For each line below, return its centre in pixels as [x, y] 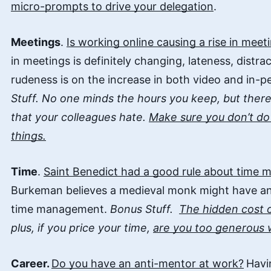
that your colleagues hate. [80, 117]
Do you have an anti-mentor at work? [148, 263]
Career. [31, 263]
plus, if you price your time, [82, 228]
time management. [60, 209]
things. [28, 136]
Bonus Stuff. [145, 209]
